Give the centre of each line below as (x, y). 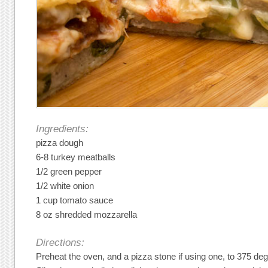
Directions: (60, 243)
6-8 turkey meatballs (76, 157)
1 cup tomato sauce (75, 200)
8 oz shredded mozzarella (87, 215)
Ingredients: (63, 129)
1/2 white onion (65, 186)
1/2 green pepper (69, 172)
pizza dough (60, 143)
